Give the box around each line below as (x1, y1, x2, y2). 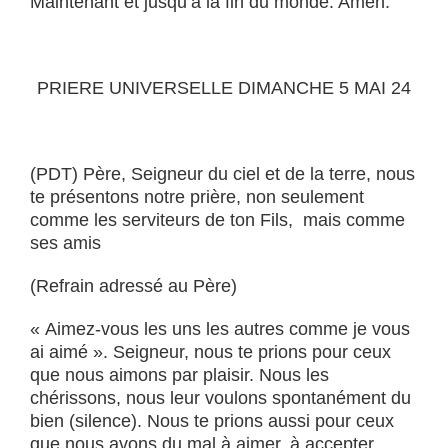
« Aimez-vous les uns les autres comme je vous (30, 319, 410, 339)
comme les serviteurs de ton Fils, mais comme (30, 210, 405, 230)
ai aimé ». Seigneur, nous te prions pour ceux (30, 342, 391, 362)
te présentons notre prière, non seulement (30, 187, 364, 207)
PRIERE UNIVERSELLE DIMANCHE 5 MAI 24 (37, 78, 411, 98)
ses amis (30, 233, 101, 253)
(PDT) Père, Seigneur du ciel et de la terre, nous (30, 164, 415, 184)
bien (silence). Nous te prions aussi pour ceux (30, 411, 394, 431)
